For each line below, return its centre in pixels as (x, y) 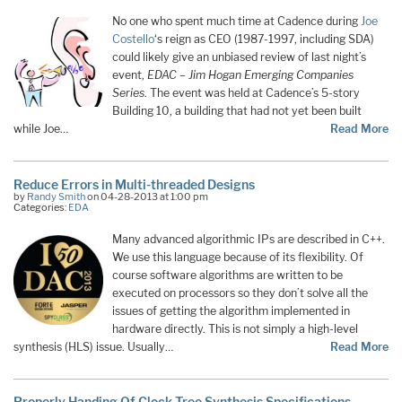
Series (128, 93)
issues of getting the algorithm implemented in (231, 310)
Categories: (41, 207)
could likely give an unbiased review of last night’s (239, 57)
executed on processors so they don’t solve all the (240, 293)
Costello (133, 39)
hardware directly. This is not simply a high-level (235, 328)
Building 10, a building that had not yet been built (237, 111)
